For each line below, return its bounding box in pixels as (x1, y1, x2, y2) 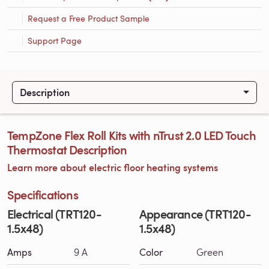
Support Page (28, 34, 82, 46)
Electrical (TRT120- (7, 205, 101, 222)
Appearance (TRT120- (139, 205, 251, 222)
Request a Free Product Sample (28, 12, 150, 24)
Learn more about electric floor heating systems (7, 160, 218, 174)
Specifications (7, 186, 78, 203)
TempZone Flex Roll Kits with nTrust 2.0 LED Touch (7, 126, 256, 144)
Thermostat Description (7, 141, 127, 158)
